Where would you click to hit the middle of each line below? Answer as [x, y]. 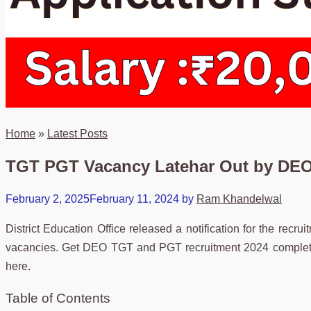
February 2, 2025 [48, 199]
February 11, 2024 [134, 199]
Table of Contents [58, 298]
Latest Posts [77, 134]
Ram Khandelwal [239, 199]
